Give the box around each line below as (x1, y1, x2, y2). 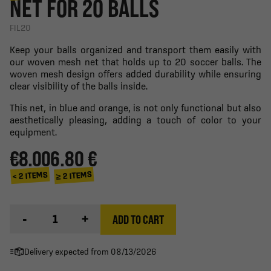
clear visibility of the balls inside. (10, 80, 148, 91)
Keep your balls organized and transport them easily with (10, 44, 261, 55)
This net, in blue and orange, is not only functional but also (10, 102, 261, 113)
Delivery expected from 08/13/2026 (24, 246, 156, 256)
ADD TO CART (113, 212, 164, 227)
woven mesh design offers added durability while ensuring (10, 68, 261, 79)
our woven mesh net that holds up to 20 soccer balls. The (10, 56, 261, 67)
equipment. (10, 126, 57, 137)
